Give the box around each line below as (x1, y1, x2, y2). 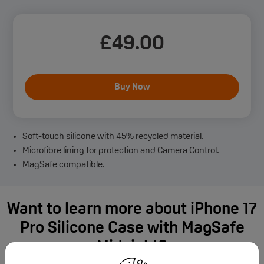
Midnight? (97, 239, 167, 256)
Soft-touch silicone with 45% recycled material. (22, 132, 204, 141)
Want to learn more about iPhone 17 (7, 202, 257, 218)
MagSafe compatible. (22, 160, 105, 170)
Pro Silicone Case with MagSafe (19, 220, 245, 237)
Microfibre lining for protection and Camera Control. (22, 146, 219, 156)
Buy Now (114, 82, 150, 92)
